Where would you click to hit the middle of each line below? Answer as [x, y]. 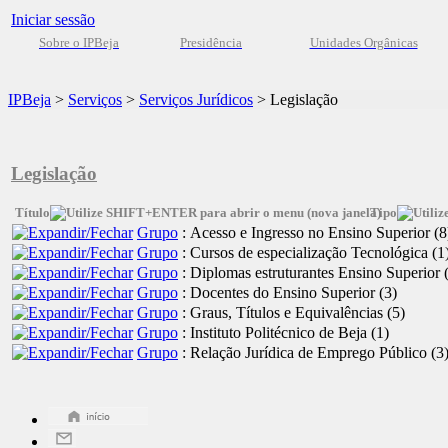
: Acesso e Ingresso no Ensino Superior [306, 232]
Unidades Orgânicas [363, 42]
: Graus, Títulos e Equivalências [282, 312]
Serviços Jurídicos [196, 99]
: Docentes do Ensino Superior [278, 292]
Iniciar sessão [53, 19]
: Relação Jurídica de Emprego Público [304, 352]
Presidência [211, 42]
